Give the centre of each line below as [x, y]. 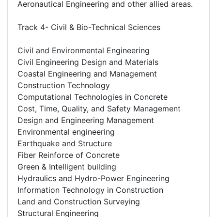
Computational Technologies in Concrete [93, 97]
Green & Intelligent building [67, 166]
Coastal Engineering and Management [87, 73]
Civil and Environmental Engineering [84, 50]
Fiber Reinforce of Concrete [69, 155]
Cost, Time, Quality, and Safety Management [99, 108]
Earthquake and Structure [65, 143]
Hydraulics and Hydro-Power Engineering [93, 178]
